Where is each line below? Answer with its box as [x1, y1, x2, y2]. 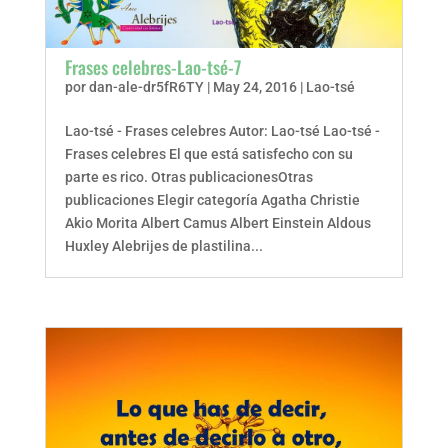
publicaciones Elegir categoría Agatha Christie [64, 192, 360, 208]
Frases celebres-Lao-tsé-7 [64, 54, 241, 80]
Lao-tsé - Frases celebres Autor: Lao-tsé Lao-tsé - [64, 123, 380, 139]
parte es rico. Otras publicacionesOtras [64, 169, 313, 185]
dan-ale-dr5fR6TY [88, 79, 204, 95]
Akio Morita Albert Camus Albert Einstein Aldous [64, 215, 371, 231]
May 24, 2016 [212, 79, 297, 95]
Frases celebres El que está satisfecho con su [64, 146, 353, 162]
